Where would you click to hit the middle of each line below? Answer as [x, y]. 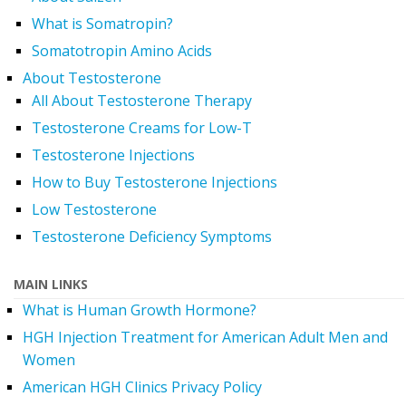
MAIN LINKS [51, 284]
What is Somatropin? [102, 23]
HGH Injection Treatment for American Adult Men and [205, 337]
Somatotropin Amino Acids [122, 50]
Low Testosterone [94, 209]
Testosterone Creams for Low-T [142, 127]
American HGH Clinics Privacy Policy [142, 387]
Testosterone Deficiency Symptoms [152, 236]
